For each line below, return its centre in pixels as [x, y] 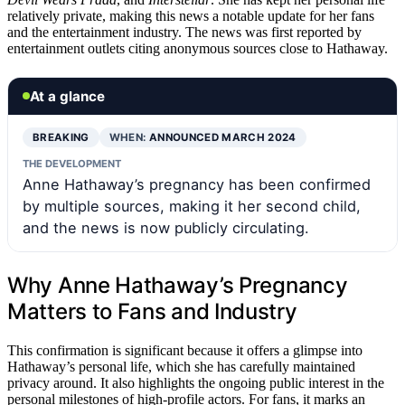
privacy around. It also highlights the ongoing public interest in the [196, 382]
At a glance [67, 96]
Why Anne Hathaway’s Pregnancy [178, 285]
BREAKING [61, 137]
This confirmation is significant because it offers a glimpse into [185, 350]
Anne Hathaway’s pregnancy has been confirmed [197, 184]
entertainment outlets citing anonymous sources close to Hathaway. [198, 48]
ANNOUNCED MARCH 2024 [222, 137]
